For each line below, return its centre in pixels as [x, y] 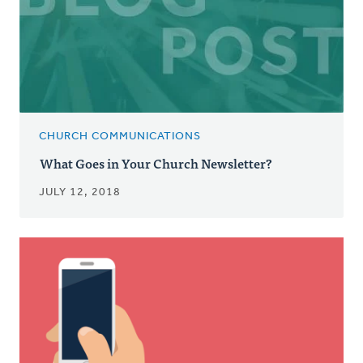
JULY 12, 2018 [80, 193]
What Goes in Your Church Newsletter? [156, 163]
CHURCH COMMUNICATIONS [120, 137]
